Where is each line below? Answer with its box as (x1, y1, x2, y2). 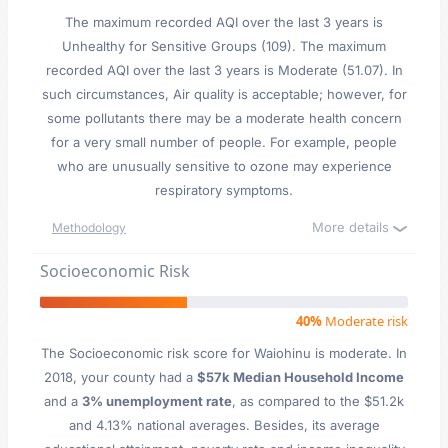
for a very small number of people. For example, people (51, 134, 397, 150)
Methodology (52, 220, 126, 235)
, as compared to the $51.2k (232, 393, 404, 409)
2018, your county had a (44, 369, 197, 385)
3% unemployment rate (82, 393, 232, 409)
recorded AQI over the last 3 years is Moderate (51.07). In (45, 62, 403, 78)
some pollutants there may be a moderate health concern (46, 110, 402, 126)
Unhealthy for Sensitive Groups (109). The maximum (62, 38, 386, 54)
